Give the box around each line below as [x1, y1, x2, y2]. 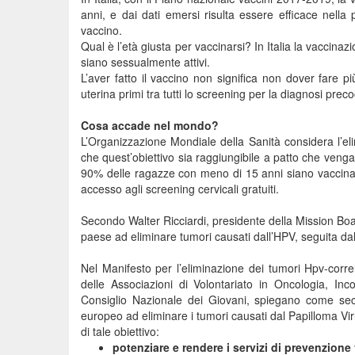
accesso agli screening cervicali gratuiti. [81, 181, 279, 197]
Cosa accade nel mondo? [81, 117, 219, 133]
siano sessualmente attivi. [81, 54, 210, 70]
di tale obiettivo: [81, 323, 159, 339]
